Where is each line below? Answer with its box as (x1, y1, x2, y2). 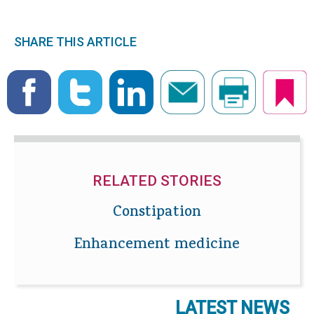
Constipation (113, 202, 201, 225)
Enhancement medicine (74, 234, 240, 257)
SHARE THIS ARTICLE (14, 34, 137, 50)
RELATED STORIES (93, 172, 221, 190)
